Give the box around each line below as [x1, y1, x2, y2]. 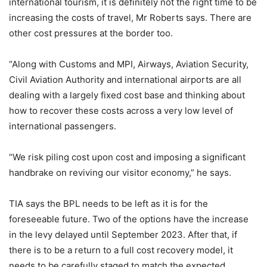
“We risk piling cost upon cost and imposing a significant [9, 151, 246, 163]
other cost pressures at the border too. [9, 27, 173, 39]
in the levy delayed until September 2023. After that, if [9, 229, 237, 241]
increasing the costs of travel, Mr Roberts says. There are [9, 12, 252, 24]
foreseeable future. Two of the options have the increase [9, 213, 249, 225]
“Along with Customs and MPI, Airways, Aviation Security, [9, 58, 249, 70]
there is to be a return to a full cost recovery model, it [9, 244, 233, 256]
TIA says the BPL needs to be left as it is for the [9, 198, 208, 210]
